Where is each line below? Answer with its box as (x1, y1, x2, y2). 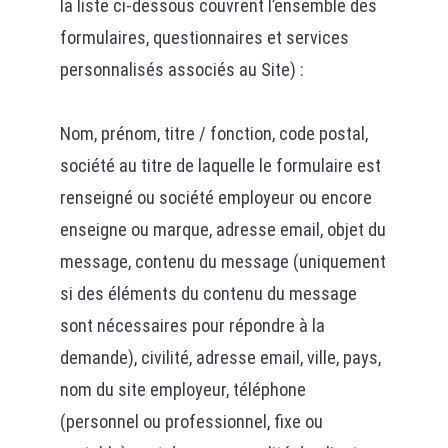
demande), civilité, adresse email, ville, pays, (59, 347, 381, 368)
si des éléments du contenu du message (59, 283, 357, 304)
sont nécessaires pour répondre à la (59, 315, 325, 336)
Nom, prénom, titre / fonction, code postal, (59, 123, 368, 144)
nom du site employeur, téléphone (59, 379, 306, 400)
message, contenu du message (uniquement (59, 251, 386, 272)
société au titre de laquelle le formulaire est (59, 155, 381, 176)
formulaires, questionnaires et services (59, 27, 349, 48)
